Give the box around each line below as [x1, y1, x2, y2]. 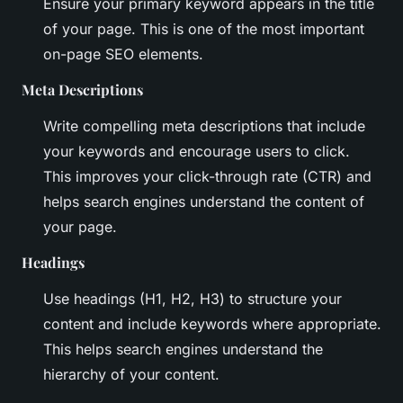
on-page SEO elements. [43, 45, 203, 64]
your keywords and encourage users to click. [43, 142, 350, 161]
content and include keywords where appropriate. [43, 315, 381, 334]
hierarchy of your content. [43, 365, 219, 384]
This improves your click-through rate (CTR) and [43, 167, 372, 186]
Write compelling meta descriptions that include [43, 117, 365, 136]
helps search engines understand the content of [43, 193, 364, 211]
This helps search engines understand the [43, 340, 323, 359]
